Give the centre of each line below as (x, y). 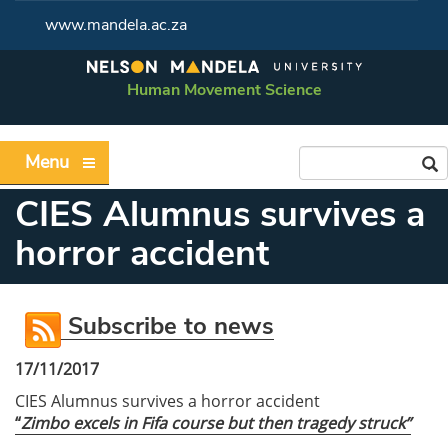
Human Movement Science (224, 90)
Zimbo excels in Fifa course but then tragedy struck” (216, 422)
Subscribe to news (167, 326)
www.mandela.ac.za (116, 25)
